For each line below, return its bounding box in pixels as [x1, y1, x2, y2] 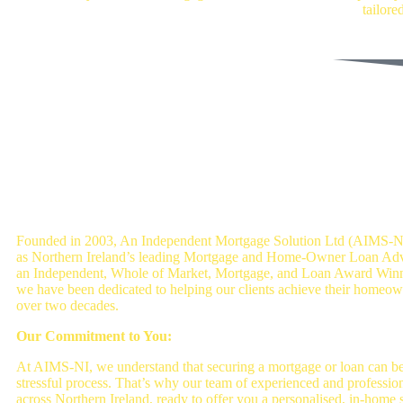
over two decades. [16, 298, 119, 313]
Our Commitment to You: [16, 328, 172, 344]
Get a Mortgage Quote [210, 69, 335, 84]
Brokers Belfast [16, 178, 160, 201]
